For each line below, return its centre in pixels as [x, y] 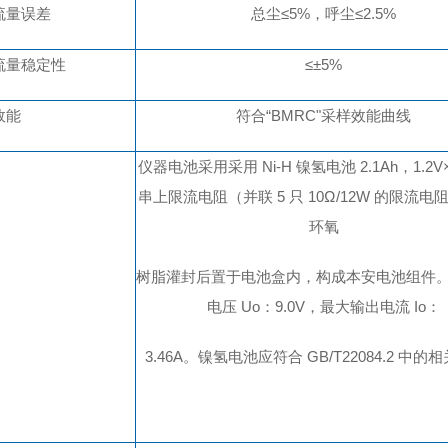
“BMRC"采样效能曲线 [339, 115]
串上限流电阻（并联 [206, 196]
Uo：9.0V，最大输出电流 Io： [338, 306]
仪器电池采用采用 [198, 166]
